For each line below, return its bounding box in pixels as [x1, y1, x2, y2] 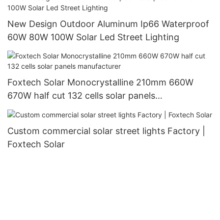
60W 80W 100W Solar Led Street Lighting [7, 32, 179, 43]
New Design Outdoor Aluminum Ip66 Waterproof [7, 19, 209, 29]
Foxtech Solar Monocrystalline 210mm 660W [7, 77, 193, 87]
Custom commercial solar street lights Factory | [7, 125, 205, 136]
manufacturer [7, 103, 64, 114]
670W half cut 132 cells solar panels [7, 90, 155, 101]
